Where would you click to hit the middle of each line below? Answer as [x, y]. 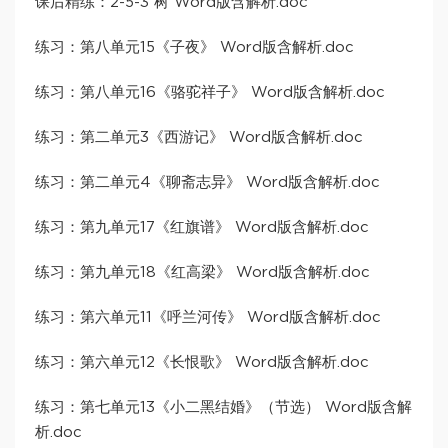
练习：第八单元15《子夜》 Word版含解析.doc [194, 48]
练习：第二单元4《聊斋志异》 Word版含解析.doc [207, 183]
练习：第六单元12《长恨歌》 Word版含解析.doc [202, 363]
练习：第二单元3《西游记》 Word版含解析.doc [199, 138]
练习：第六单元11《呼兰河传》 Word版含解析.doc [208, 318]
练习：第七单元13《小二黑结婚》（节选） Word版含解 [223, 408]
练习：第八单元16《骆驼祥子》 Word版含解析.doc [210, 93]
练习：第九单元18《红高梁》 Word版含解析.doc [202, 273]
